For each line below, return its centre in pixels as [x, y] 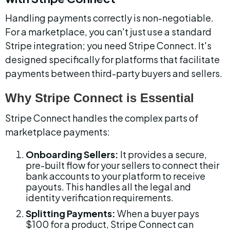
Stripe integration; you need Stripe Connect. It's [109, 45]
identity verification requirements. [100, 197]
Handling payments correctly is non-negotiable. [110, 18]
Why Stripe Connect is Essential [100, 98]
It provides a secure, [164, 154]
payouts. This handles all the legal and [109, 187]
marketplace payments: [57, 132]
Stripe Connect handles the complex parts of [103, 118]
